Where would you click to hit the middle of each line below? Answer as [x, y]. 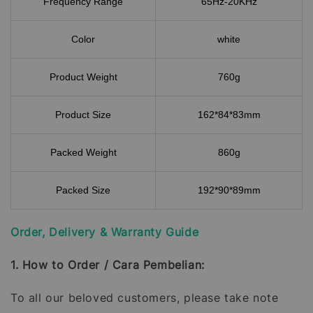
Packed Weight [83, 153]
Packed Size [83, 190]
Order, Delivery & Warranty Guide [105, 232]
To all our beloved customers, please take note [145, 298]
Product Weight [83, 77]
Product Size [83, 115]
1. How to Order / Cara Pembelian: [108, 265]
